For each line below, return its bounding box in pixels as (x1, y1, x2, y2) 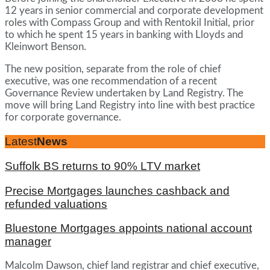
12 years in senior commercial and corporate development (5, 5, 263, 16)
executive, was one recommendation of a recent (5, 76, 217, 87)
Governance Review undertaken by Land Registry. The (5, 88, 243, 99)
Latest (5, 135, 37, 148)
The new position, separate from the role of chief (5, 64, 221, 75)
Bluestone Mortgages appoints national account (5, 222, 252, 235)
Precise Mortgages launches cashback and (5, 184, 230, 197)
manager (5, 235, 51, 248)
